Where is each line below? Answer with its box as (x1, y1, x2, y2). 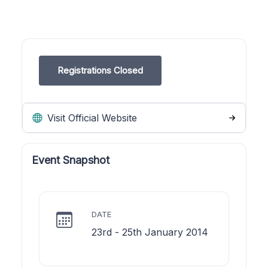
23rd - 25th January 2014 (92, 226, 208, 238)
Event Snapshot (32, 153, 109, 166)
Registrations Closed (57, 64, 143, 76)
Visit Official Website (44, 111, 137, 124)
